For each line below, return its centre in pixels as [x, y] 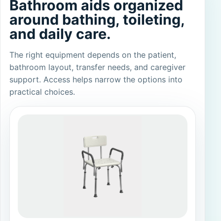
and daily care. [60, 34]
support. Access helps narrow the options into [96, 79]
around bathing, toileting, [97, 19]
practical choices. [42, 92]
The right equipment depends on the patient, [92, 55]
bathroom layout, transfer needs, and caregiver [97, 67]
